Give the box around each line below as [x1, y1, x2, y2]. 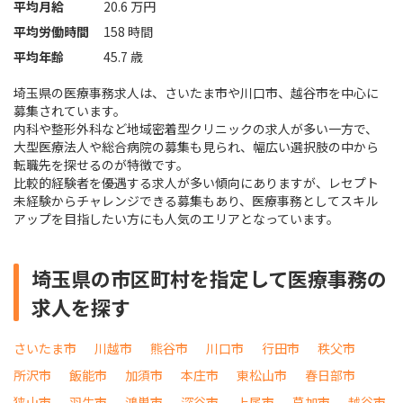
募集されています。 [13, 102, 126, 121]
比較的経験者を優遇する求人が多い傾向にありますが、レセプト [13, 174, 379, 193]
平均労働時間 [13, 22, 89, 41]
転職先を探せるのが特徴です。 [13, 156, 189, 175]
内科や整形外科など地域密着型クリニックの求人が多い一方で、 [13, 120, 378, 139]
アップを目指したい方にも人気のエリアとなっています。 [13, 210, 339, 228]
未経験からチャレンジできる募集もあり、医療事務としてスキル [13, 192, 378, 210]
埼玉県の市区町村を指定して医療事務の [31, 264, 387, 293]
